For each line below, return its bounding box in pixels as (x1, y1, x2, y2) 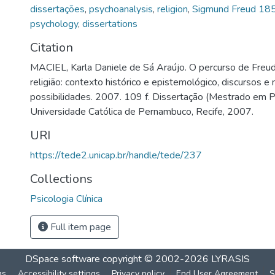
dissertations (82, 17, 137, 31)
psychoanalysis (89, 2, 153, 16)
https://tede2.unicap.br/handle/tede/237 (30, 149, 202, 162)
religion (157, 2, 188, 16)
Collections (30, 171, 93, 187)
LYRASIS (211, 252, 250, 266)
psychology (30, 17, 78, 31)
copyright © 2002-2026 (100, 252, 211, 266)
